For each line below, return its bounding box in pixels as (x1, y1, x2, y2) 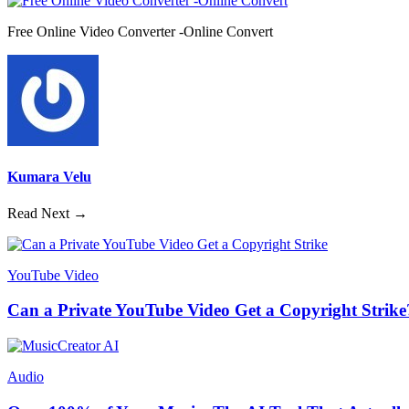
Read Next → (7, 204, 88, 221)
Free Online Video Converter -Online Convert (7, 24, 273, 40)
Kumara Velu (7, 169, 91, 185)
